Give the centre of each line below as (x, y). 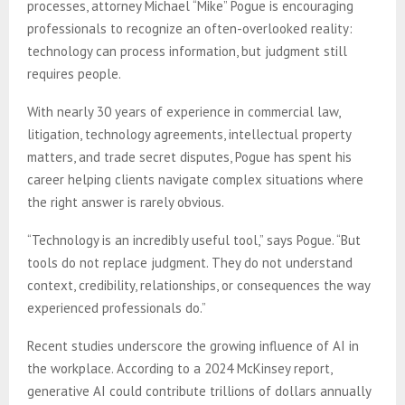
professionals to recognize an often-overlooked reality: (190, 28)
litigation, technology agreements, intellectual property (189, 134)
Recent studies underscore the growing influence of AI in (193, 345)
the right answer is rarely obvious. (126, 202)
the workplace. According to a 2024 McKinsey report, (179, 368)
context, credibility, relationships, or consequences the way (198, 285)
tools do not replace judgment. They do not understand (190, 262)
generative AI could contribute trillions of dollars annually (199, 391)
